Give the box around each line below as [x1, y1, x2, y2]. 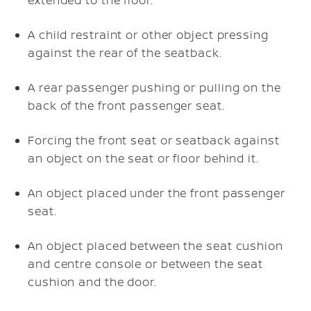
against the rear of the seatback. [28, 44, 222, 60]
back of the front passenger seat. [28, 97, 225, 113]
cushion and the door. [28, 274, 157, 289]
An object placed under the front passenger [28, 185, 285, 201]
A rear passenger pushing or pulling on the [28, 79, 281, 95]
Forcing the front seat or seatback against [28, 132, 280, 148]
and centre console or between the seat [28, 255, 264, 271]
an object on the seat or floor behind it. [28, 150, 259, 166]
